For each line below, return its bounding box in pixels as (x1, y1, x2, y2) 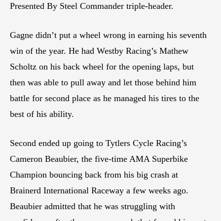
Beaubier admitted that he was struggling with (10, 201, 175, 212)
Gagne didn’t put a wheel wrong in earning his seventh (10, 30, 207, 40)
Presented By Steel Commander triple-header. (10, 1, 174, 11)
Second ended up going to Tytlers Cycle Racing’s (10, 138, 187, 148)
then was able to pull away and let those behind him (10, 77, 196, 88)
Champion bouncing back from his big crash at (10, 170, 178, 180)
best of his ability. (10, 109, 74, 119)
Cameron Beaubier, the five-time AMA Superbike (10, 154, 188, 164)
